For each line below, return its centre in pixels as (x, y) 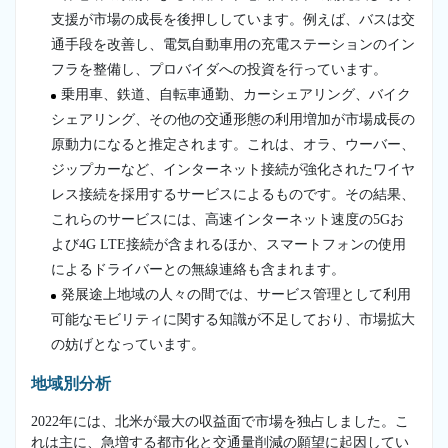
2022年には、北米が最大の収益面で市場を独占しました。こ (220, 421)
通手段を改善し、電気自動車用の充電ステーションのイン (233, 44)
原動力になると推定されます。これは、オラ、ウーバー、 (233, 144)
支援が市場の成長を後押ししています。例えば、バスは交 (233, 19)
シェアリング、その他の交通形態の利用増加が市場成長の (233, 119)
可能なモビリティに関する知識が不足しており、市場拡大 (233, 319)
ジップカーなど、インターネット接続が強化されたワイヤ (233, 169)
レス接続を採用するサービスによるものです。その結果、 (233, 194)
